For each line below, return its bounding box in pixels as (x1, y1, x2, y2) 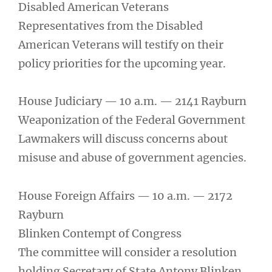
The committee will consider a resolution (18, 245, 237, 259)
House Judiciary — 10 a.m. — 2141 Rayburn (18, 94, 246, 109)
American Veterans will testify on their (18, 37, 223, 52)
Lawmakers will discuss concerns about (18, 132, 228, 146)
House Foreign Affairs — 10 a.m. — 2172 (18, 188, 233, 203)
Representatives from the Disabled (18, 18, 203, 33)
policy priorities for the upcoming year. (18, 56, 226, 70)
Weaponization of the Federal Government (18, 113, 245, 127)
